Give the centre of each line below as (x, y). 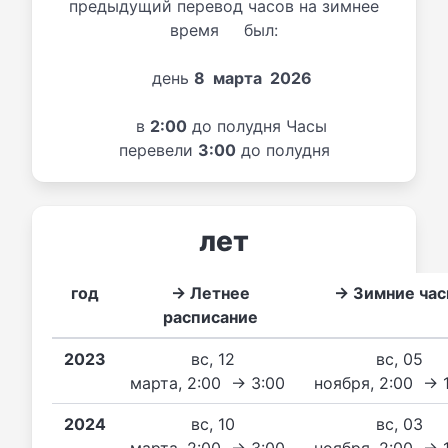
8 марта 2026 (252, 77)
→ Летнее (210, 292)
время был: (224, 29)
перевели (158, 149)
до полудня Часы (257, 125)
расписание (210, 316)
